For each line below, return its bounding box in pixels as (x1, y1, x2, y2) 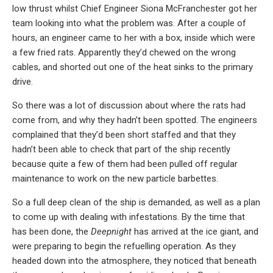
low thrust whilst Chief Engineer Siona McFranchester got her (12, 2, 257, 14)
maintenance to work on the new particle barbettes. (12, 172, 218, 184)
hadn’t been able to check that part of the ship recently (12, 143, 230, 155)
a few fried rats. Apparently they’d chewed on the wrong (12, 46, 236, 58)
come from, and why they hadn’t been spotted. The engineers (12, 114, 257, 126)
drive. (12, 76, 33, 87)
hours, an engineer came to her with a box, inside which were (12, 32, 255, 43)
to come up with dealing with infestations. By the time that (12, 211, 245, 222)
